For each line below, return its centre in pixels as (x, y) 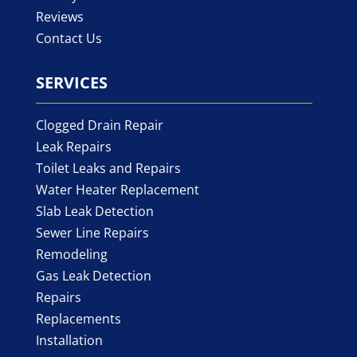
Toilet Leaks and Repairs (108, 168)
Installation (69, 340)
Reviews (59, 16)
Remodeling (71, 254)
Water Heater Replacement (117, 189)
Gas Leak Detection (93, 275)
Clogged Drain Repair (99, 125)
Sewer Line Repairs (92, 232)
